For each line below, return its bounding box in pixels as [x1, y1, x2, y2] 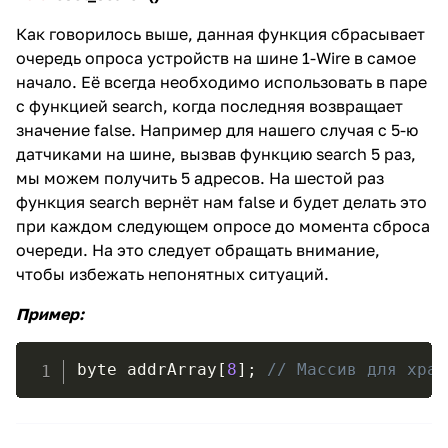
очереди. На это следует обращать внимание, [16, 240, 380, 261]
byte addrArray [76, 360, 217, 380]
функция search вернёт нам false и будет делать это [16, 192, 427, 213]
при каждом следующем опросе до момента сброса [16, 216, 430, 237]
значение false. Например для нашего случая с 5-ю [16, 120, 418, 141]
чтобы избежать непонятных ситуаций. [16, 264, 329, 285]
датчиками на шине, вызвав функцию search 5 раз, [16, 144, 416, 165]
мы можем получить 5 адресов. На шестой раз [16, 168, 384, 189]
